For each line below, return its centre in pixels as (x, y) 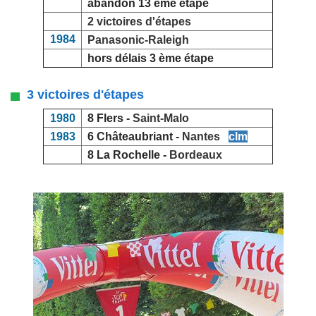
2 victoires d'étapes (139, 22)
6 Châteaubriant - (132, 137)
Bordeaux (196, 155)
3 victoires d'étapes (82, 95)
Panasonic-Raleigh (138, 40)
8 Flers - (107, 119)
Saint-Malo (161, 119)
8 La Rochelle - (126, 155)
